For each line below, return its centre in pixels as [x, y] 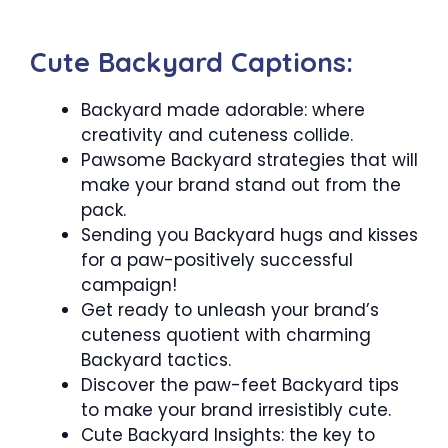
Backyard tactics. [156, 359]
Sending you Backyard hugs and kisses [249, 234]
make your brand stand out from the [241, 184]
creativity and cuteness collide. [217, 134]
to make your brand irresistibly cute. [236, 409]
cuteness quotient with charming [226, 334]
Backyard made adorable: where [223, 109]
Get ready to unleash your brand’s [230, 309]
